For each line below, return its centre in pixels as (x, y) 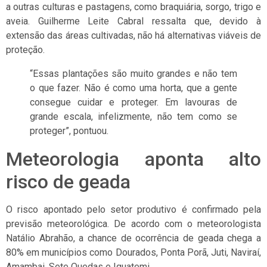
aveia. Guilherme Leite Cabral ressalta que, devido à (133, 21)
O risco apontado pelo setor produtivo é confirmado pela (133, 210)
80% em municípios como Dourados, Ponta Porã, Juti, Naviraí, (133, 253)
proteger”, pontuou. (69, 131)
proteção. (25, 50)
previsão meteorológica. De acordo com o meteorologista (133, 224)
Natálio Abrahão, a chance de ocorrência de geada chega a (133, 238)
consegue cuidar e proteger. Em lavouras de (133, 103)
